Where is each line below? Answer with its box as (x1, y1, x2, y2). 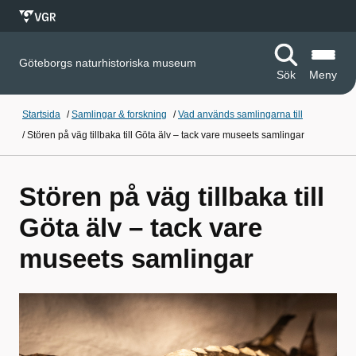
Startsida (22, 109, 60, 120)
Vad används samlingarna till (178, 109, 303, 120)
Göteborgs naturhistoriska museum (19, 56, 196, 69)
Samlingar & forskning (72, 109, 167, 120)
